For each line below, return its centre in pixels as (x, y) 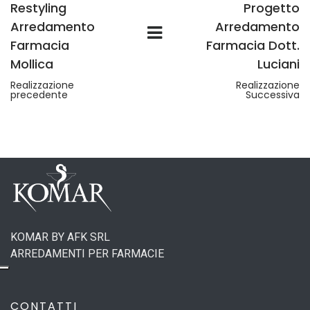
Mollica (32, 64)
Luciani (278, 64)
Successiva (272, 95)
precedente (39, 95)
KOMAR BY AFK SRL (60, 237)
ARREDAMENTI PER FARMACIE (87, 253)
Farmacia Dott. (253, 45)
